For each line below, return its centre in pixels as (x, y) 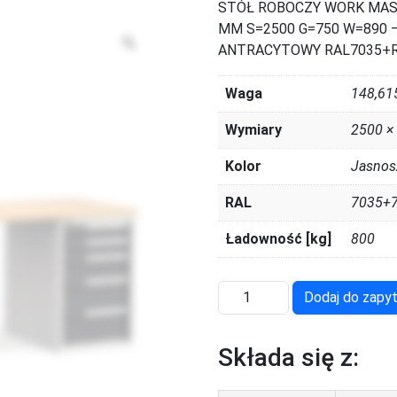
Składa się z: (289, 358)
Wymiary (254, 130)
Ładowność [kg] (279, 239)
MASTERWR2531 (272, 312)
